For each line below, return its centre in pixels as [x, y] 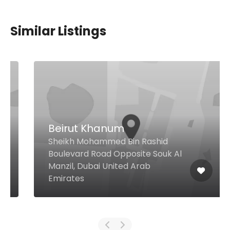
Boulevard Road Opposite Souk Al [99, 154]
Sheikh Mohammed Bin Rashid [92, 141]
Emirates [50, 178]
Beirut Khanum [70, 128]
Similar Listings [58, 31]
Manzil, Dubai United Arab [83, 166]
